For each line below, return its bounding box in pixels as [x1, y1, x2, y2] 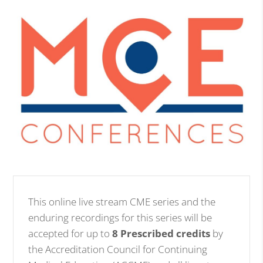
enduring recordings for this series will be [28, 210, 213, 224]
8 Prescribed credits [112, 226, 211, 240]
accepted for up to [28, 226, 113, 240]
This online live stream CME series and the [28, 194, 216, 208]
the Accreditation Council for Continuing [28, 242, 208, 256]
